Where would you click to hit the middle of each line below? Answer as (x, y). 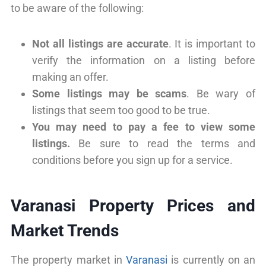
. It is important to (212, 43)
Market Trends (65, 230)
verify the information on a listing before (144, 60)
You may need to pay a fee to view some (144, 126)
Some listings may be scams (110, 93)
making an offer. (70, 77)
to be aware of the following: (77, 8)
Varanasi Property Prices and (133, 205)
